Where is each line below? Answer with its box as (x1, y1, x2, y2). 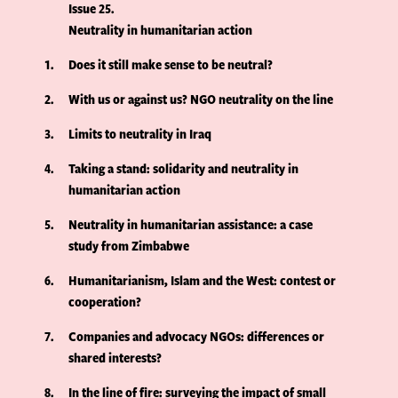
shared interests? (68, 348, 163, 368)
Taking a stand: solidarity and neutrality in (68, 159, 299, 179)
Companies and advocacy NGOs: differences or (68, 327, 325, 346)
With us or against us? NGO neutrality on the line (68, 90, 334, 109)
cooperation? (68, 292, 142, 312)
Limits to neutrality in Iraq (68, 124, 212, 144)
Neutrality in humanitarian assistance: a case (68, 215, 314, 235)
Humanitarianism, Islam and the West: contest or (68, 271, 337, 291)
